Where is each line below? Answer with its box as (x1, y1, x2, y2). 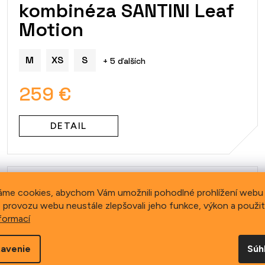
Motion (18, 18, 83, 42)
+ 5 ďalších (102, 56, 146, 67)
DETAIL (50, 120, 87, 132)
